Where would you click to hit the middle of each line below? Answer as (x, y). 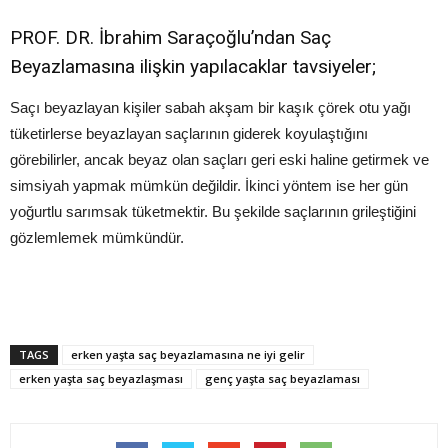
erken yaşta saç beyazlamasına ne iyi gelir (188, 354)
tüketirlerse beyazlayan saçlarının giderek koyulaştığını (189, 133)
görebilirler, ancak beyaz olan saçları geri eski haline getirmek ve (219, 159)
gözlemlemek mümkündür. (97, 237)
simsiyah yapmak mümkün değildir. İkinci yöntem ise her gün (209, 185)
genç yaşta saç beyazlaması (282, 378)
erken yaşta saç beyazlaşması (101, 378)
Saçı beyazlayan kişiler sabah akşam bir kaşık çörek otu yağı (210, 107)
